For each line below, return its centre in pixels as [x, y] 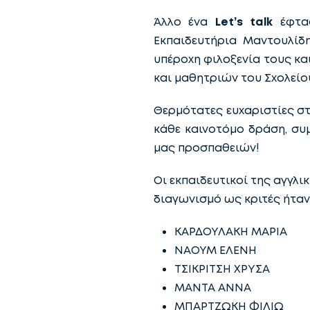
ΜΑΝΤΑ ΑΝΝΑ [213, 288]
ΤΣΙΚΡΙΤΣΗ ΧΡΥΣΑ [222, 269]
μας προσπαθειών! [207, 148]
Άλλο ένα [184, 22]
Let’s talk [244, 22]
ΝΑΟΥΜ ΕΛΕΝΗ [216, 250]
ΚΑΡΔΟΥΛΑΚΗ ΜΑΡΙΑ [231, 231]
